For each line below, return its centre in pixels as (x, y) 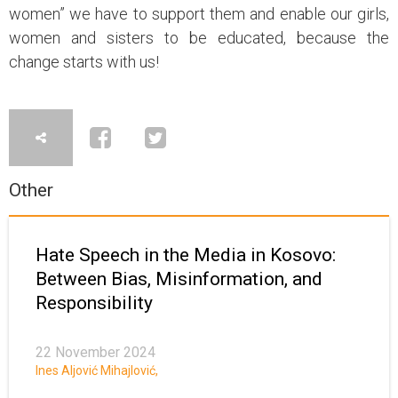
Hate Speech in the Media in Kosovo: (186, 255)
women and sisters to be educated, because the (199, 38)
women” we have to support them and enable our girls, (199, 14)
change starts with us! (84, 62)
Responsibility (94, 303)
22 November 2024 (96, 353)
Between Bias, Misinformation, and (179, 279)
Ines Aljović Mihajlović (96, 371)
